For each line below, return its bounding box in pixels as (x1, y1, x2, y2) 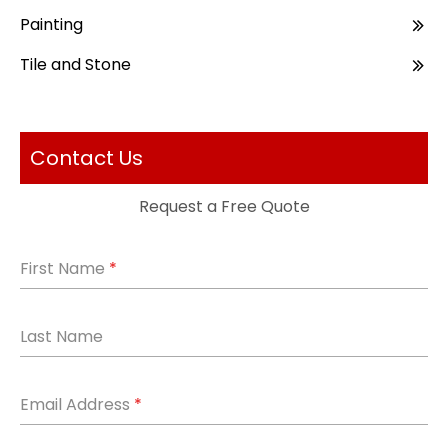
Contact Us (30, 144, 143, 172)
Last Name (20, 325, 103, 348)
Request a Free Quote (138, 195, 310, 218)
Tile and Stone (20, 53, 131, 76)
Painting (20, 13, 83, 36)
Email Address (20, 393, 134, 416)
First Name (20, 257, 109, 280)
